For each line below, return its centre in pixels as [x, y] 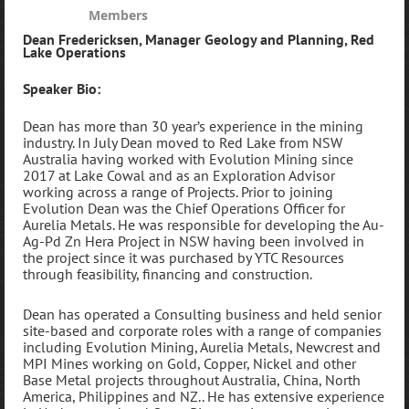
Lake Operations [76, 52]
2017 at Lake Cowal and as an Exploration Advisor [179, 176]
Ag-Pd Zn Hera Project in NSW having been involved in [194, 241]
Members [118, 15]
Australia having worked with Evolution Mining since [188, 159]
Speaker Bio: [62, 88]
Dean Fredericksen [81, 39]
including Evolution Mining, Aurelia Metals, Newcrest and [202, 346]
